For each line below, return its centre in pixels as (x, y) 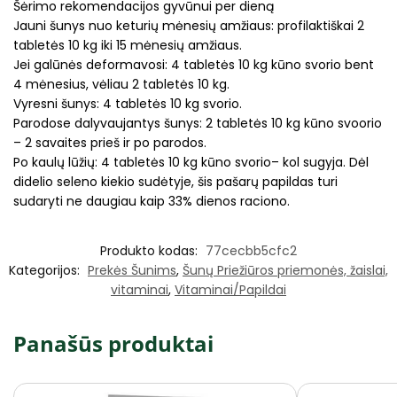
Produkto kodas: (151, 251)
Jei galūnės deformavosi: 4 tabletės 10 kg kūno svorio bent (194, 64)
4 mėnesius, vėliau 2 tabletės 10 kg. (121, 84)
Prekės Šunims (132, 271)
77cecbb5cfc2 (251, 251)
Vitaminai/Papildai (230, 290)
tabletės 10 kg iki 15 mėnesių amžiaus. (128, 45)
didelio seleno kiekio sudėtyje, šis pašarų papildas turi (175, 181)
